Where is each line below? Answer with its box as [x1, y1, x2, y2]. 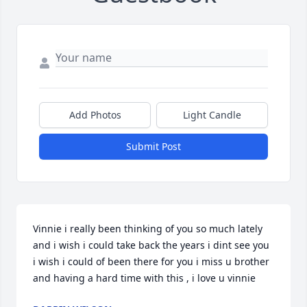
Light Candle [183, 108, 241, 122]
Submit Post [126, 140, 181, 153]
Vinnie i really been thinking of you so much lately [33, 222, 262, 236]
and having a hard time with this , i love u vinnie [33, 271, 256, 285]
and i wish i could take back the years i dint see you [33, 238, 269, 252]
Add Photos [69, 108, 121, 122]
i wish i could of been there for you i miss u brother [33, 255, 269, 269]
